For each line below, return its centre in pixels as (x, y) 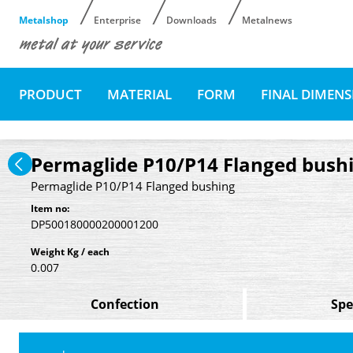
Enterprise (117, 20)
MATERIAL (139, 94)
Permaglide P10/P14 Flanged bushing (133, 186)
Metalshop (44, 20)
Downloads (191, 20)
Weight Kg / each (70, 251)
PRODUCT (50, 94)
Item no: (50, 208)
